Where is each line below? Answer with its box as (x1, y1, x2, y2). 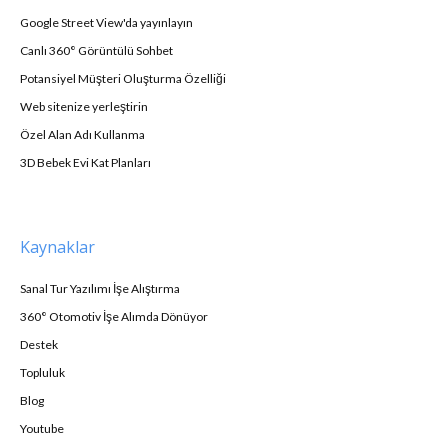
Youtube (20, 420, 64, 436)
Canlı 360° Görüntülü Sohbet (20, 42, 173, 58)
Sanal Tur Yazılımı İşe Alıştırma (20, 280, 180, 296)
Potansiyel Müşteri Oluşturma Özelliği (20, 70, 226, 86)
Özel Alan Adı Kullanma (20, 126, 145, 142)
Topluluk (20, 364, 65, 380)
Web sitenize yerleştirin (20, 98, 148, 114)
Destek (20, 336, 58, 352)
